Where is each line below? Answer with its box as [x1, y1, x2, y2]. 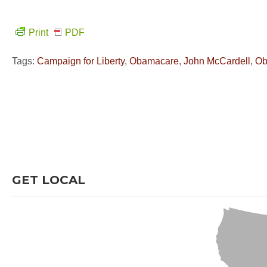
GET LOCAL [12, 173, 85, 187]
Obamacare [129, 56, 179, 66]
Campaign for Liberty [37, 56, 125, 66]
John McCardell [184, 56, 250, 66]
